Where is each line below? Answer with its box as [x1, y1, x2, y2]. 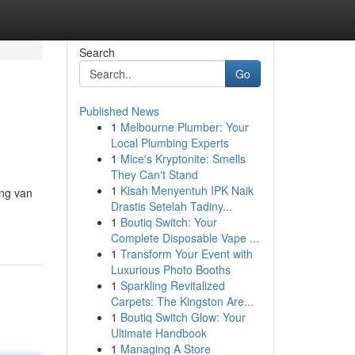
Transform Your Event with [120, 246, 253, 261]
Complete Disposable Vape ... [110, 230, 259, 246]
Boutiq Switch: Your [120, 214, 217, 230]
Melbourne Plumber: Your [120, 119, 249, 135]
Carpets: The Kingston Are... [110, 293, 254, 309]
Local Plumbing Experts [110, 135, 229, 151]
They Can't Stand [110, 166, 198, 182]
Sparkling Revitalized [120, 277, 225, 293]
